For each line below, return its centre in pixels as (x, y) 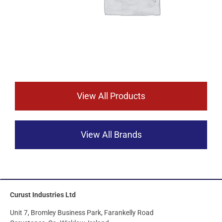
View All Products (111, 96)
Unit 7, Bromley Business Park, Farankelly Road (82, 212)
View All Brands (111, 135)
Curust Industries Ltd (43, 195)
